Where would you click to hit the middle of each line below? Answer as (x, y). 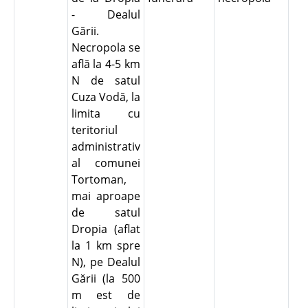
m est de (106, 295)
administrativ (106, 146)
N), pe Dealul (106, 262)
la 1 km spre (106, 245)
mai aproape (106, 196)
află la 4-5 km (106, 64)
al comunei (106, 163)
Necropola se (106, 47)
